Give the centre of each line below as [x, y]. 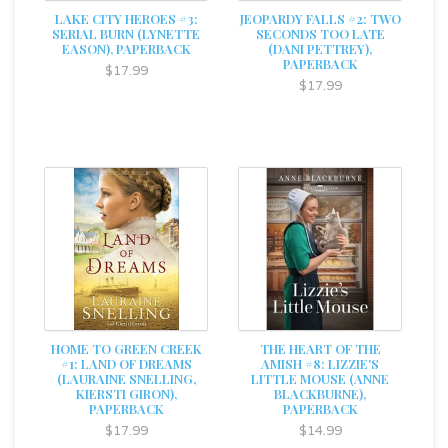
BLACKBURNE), [320, 393]
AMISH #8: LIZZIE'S [320, 363]
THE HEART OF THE [320, 348]
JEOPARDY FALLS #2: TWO [320, 18]
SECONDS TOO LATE [320, 33]
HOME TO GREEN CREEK [126, 348]
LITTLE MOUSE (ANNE [320, 378]
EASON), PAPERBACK [126, 48]
